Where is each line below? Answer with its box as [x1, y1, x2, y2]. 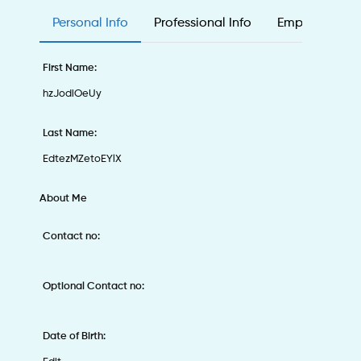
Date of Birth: [43, 331, 106, 342]
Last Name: [43, 128, 98, 139]
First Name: [43, 63, 98, 74]
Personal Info [52, 17, 129, 31]
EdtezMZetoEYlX [43, 154, 122, 165]
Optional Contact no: [43, 281, 145, 293]
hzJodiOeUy [43, 89, 102, 100]
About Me [39, 193, 88, 205]
